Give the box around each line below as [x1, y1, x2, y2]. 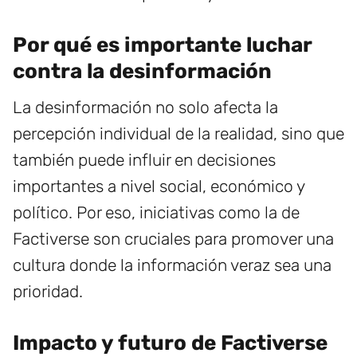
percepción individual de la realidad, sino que [13, 123, 344, 143]
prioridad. [13, 280, 83, 301]
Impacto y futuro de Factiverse [13, 330, 328, 355]
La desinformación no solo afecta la [13, 96, 278, 117]
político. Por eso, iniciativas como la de [13, 202, 300, 222]
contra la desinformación [13, 58, 272, 84]
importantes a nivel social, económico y [13, 175, 304, 196]
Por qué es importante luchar [13, 32, 312, 57]
